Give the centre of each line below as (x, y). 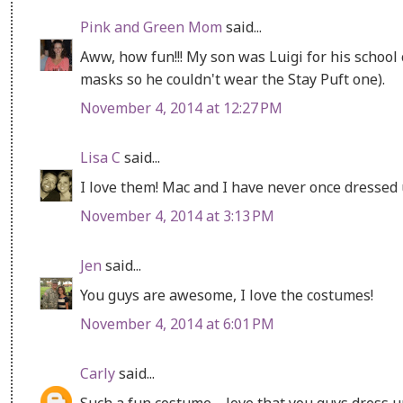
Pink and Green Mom (151, 27)
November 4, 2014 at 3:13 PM (177, 215)
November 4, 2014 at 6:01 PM (177, 323)
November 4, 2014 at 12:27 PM (181, 107)
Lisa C (100, 157)
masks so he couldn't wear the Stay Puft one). (233, 79)
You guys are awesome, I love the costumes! (227, 295)
